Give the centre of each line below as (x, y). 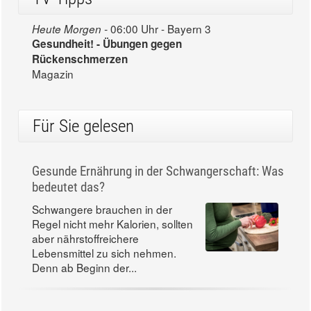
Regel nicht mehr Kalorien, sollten (112, 224)
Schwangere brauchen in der (102, 209)
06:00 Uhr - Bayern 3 (159, 29)
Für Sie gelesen (83, 126)
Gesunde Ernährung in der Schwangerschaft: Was (158, 171)
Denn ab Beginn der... (84, 268)
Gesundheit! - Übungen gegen (107, 44)
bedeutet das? (68, 187)
